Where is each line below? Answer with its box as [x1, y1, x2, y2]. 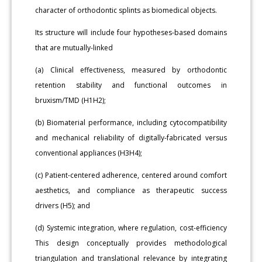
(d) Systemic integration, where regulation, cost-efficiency [35, 222, 227, 233]
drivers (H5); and [35, 200, 91, 211]
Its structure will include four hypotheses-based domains [35, 27, 227, 37]
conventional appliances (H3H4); [35, 147, 143, 158]
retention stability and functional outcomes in [35, 80, 227, 90]
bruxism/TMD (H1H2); [35, 95, 106, 105]
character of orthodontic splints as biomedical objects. [35, 5, 218, 15]
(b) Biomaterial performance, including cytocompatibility [35, 117, 227, 127]
